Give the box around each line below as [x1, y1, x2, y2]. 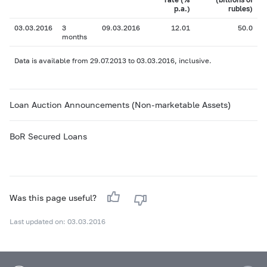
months [62, 32, 87, 41]
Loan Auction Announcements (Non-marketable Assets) [10, 100, 231, 110]
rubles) [228, 4, 253, 13]
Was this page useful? [10, 193, 99, 203]
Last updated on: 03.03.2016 [10, 217, 105, 226]
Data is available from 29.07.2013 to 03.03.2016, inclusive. [14, 56, 212, 65]
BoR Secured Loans [10, 131, 87, 141]
